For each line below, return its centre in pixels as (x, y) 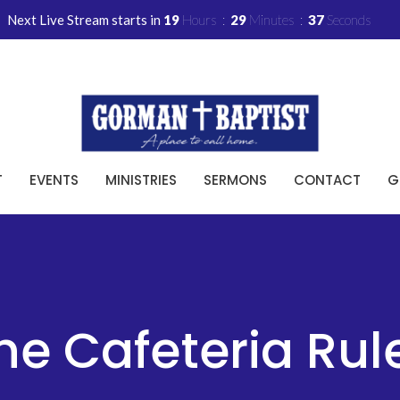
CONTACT (327, 179)
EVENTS (54, 179)
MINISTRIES (141, 179)
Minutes (272, 19)
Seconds (349, 19)
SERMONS (235, 179)
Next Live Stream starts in (85, 19)
